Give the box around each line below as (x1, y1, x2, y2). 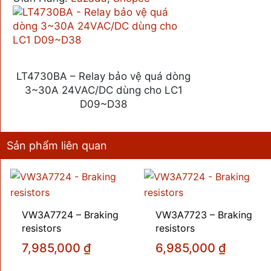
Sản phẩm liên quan (7, 139, 107, 152)
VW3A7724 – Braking (22, 208, 119, 221)
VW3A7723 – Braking (155, 208, 253, 221)
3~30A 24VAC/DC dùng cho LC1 (24, 84, 183, 97)
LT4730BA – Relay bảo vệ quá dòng (16, 70, 191, 83)
